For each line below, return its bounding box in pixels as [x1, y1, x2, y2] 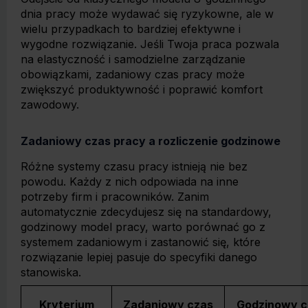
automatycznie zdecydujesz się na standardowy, [21, 205, 272, 219]
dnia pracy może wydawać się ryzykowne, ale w [21, 7, 274, 21]
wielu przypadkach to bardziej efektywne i [21, 22, 241, 36]
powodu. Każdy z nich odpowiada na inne [21, 175, 239, 188]
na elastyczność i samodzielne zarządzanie [21, 52, 245, 66]
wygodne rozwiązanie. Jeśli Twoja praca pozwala [21, 37, 279, 51]
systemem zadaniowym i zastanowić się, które [21, 235, 261, 249]
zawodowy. [21, 98, 79, 111]
